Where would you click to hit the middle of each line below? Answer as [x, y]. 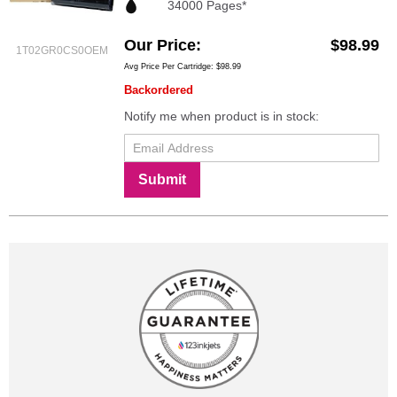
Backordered [159, 90]
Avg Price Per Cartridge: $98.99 [183, 66]
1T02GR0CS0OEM [62, 51]
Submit [162, 179]
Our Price [160, 45]
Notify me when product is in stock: [222, 116]
